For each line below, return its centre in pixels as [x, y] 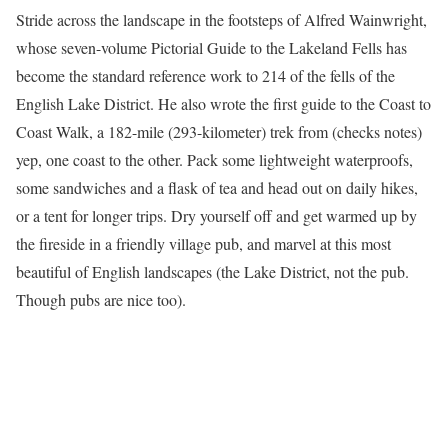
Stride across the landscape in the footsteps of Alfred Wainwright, [221, 20]
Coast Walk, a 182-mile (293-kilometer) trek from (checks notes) [219, 132]
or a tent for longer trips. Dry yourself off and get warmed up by [216, 216]
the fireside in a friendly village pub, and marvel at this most [203, 244]
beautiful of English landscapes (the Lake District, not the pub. [212, 272]
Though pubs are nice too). [101, 300]
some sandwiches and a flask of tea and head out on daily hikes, [217, 188]
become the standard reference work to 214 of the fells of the [205, 76]
